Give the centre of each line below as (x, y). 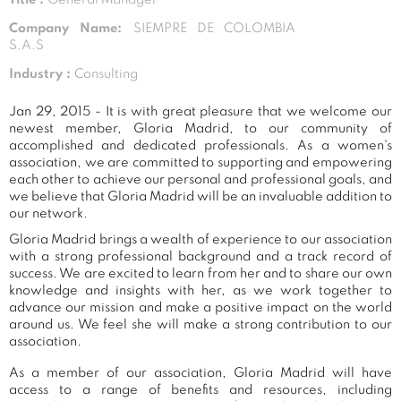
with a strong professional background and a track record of (200, 256)
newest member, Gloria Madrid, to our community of (200, 128)
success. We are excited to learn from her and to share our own (200, 273)
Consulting (106, 74)
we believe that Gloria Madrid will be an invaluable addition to (200, 196)
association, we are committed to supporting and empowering (200, 162)
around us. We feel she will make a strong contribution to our (200, 324)
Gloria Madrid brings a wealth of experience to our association (200, 239)
